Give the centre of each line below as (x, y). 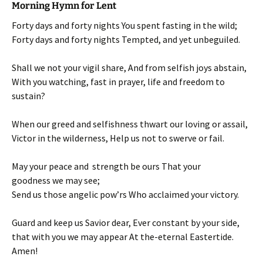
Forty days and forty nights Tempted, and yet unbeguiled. (126, 40)
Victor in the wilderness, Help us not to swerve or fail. (118, 138)
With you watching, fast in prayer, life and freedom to (118, 82)
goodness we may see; (56, 181)
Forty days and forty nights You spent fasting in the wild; (124, 26)
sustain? (28, 96)
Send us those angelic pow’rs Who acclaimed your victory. (125, 195)
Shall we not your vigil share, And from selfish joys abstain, (129, 68)
